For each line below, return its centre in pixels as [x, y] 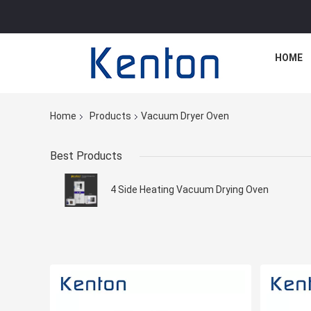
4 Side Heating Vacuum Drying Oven [190, 190]
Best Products [86, 156]
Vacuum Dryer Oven [185, 116]
